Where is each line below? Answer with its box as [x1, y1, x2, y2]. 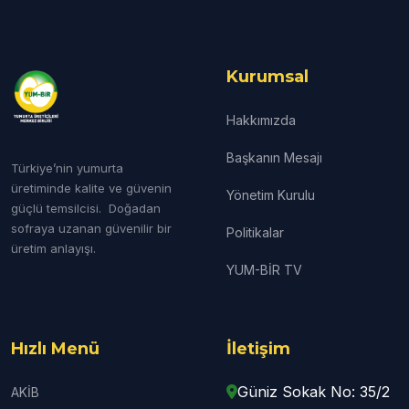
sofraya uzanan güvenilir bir [11, 221, 172, 236]
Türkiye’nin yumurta [11, 161, 123, 175]
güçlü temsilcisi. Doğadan [11, 201, 161, 215]
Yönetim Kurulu [226, 187, 315, 203]
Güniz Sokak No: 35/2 [237, 383, 390, 401]
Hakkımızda [226, 112, 296, 128]
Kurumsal [226, 67, 309, 87]
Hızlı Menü [11, 339, 100, 359]
